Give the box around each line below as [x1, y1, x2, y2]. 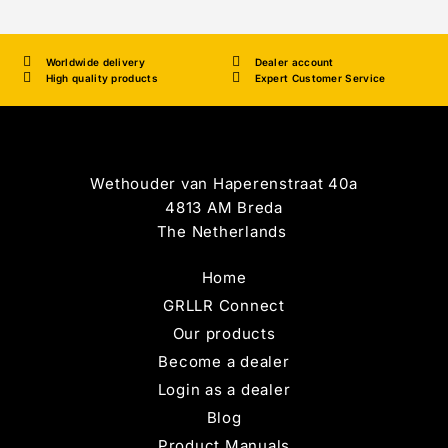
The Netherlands [156, 222, 292, 242]
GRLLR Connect [163, 296, 285, 316]
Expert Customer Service [254, 72, 386, 85]
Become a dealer [158, 352, 290, 372]
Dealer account [254, 56, 334, 69]
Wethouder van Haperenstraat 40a [90, 174, 358, 194]
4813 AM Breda [165, 198, 283, 218]
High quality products [45, 72, 158, 85]
